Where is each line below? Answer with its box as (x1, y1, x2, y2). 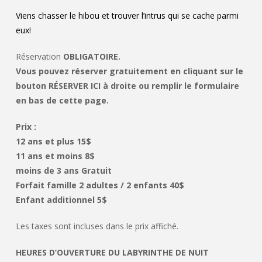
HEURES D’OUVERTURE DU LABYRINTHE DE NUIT (15, 247, 209, 258)
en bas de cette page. (15, 95, 109, 106)
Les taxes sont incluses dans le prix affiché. (15, 220, 178, 232)
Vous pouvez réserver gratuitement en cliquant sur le (15, 65, 243, 77)
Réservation (15, 51, 63, 63)
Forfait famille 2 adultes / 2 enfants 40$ (15, 180, 184, 191)
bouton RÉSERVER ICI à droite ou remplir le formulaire (15, 80, 239, 92)
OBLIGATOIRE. (63, 51, 120, 63)
